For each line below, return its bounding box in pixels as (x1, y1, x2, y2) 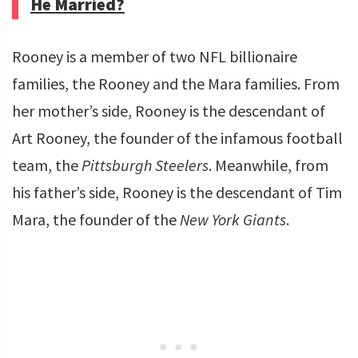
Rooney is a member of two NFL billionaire (12, 46, 297, 67)
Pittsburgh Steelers (82, 155, 209, 176)
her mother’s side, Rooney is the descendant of (12, 101, 325, 121)
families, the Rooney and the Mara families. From (12, 74, 340, 94)
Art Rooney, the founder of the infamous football (12, 128, 343, 149)
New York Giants (180, 209, 286, 230)
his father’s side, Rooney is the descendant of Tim (12, 182, 342, 203)
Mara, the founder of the (12, 209, 180, 230)
